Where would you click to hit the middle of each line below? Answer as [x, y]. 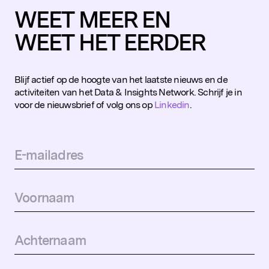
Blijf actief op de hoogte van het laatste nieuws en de [121, 80]
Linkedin [172, 105]
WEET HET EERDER [110, 43]
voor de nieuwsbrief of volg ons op [84, 105]
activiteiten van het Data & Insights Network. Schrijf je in [128, 92]
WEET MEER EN [93, 20]
